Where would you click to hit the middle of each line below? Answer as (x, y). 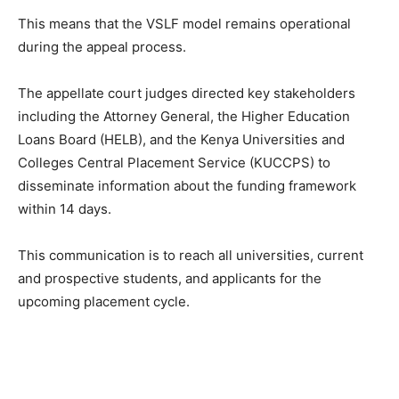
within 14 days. (65, 209)
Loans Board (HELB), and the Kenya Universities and (181, 140)
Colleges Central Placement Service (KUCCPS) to (174, 163)
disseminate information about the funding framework (187, 186)
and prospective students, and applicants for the (170, 279)
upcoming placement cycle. (104, 302)
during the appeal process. (102, 47)
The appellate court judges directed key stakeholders (187, 94)
